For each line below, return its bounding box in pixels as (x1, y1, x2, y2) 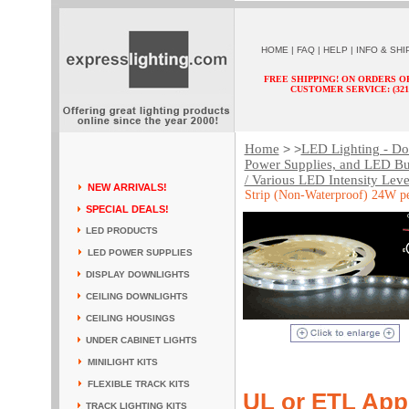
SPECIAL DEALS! (85, 204, 169, 215)
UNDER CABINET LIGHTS (85, 335, 197, 345)
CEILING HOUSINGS (85, 313, 175, 323)
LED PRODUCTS (85, 225, 158, 236)
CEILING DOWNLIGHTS (85, 291, 188, 301)
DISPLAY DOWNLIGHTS (85, 269, 190, 279)
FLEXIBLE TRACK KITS (87, 379, 190, 389)
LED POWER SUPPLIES (87, 247, 193, 257)
